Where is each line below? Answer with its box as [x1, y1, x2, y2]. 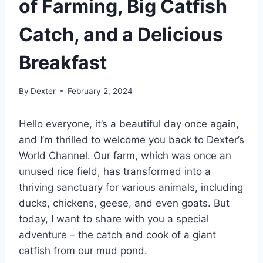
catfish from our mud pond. [19, 244, 147, 257]
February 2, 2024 [68, 86, 133, 96]
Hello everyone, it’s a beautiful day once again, [19, 117, 239, 130]
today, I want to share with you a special [19, 213, 209, 225]
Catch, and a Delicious [19, 23, 223, 46]
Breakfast [19, 51, 107, 75]
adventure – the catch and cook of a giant [19, 228, 216, 241]
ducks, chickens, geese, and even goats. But [19, 197, 230, 209]
